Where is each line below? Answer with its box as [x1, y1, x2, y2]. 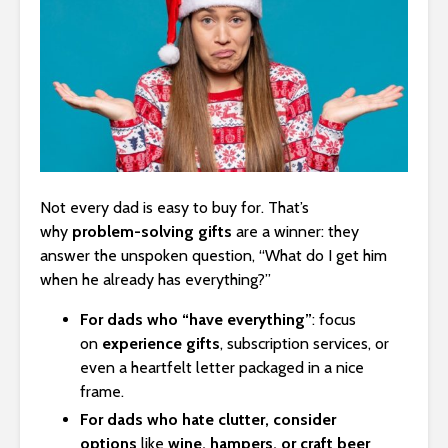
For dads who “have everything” [80, 310, 312, 330]
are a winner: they [236, 222, 359, 242]
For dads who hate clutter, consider [80, 410, 336, 430]
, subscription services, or [220, 334, 389, 354]
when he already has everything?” [40, 270, 271, 290]
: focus [312, 310, 356, 330]
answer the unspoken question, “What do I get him [40, 246, 387, 266]
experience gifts [102, 334, 220, 354]
